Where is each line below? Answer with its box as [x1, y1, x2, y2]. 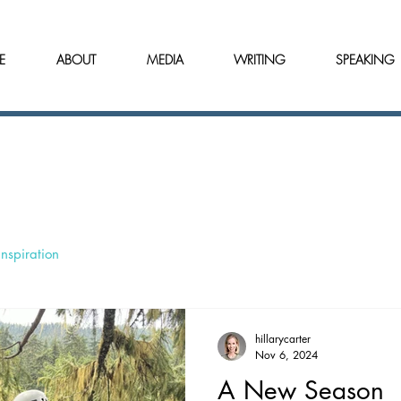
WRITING [234, 51, 286, 68]
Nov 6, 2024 [255, 347, 318, 363]
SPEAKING [336, 51, 395, 68]
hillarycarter [255, 331, 311, 346]
